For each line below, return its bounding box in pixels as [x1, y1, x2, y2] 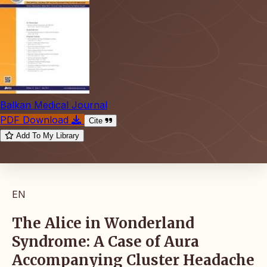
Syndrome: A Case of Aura [12, 232, 199, 251]
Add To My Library [16, 131, 79, 140]
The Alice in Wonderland [12, 213, 194, 232]
